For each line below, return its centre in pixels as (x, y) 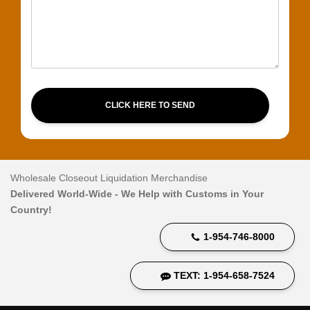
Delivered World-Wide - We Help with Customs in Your (137, 193)
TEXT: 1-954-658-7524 (224, 276)
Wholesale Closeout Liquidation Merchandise (109, 177)
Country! (31, 209)
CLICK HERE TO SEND (150, 106)
